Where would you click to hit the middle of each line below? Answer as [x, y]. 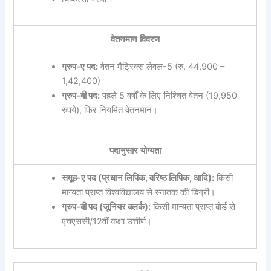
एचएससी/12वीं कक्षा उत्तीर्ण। [106, 222]
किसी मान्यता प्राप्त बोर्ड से [193, 207]
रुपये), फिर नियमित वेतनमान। [109, 110]
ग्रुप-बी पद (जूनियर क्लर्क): [106, 207]
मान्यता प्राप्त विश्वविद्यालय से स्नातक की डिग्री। [138, 193]
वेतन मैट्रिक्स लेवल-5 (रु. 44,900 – [161, 67]
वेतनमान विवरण [135, 40]
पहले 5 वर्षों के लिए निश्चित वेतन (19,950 [168, 96]
